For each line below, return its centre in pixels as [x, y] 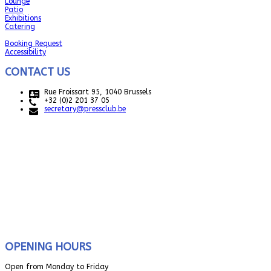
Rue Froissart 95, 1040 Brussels [98, 92]
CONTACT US [38, 72]
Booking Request [34, 44]
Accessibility [25, 52]
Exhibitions [23, 18]
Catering [20, 27]
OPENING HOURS [48, 247]
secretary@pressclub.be [85, 109]
